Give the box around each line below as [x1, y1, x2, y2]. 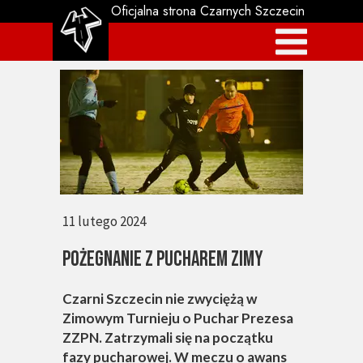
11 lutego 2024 [62, 212, 146, 230]
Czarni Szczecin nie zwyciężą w [62, 290, 257, 307]
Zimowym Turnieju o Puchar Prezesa [62, 310, 293, 327]
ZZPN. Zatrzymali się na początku [62, 329, 273, 346]
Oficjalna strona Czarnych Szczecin [110, 2, 305, 20]
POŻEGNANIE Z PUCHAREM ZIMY [62, 247, 263, 272]
